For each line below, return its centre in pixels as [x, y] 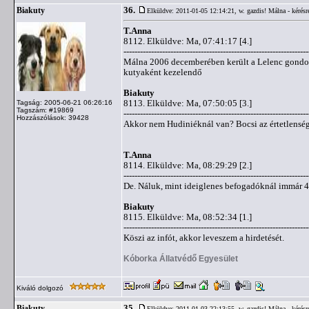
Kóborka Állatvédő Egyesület [181, 258]
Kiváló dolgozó [41, 288]
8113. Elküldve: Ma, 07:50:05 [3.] [188, 103]
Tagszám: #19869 [45, 110]
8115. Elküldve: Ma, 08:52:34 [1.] [188, 217]
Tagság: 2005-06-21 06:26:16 [64, 102]
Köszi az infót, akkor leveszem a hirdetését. [204, 238]
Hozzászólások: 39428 [53, 118]
